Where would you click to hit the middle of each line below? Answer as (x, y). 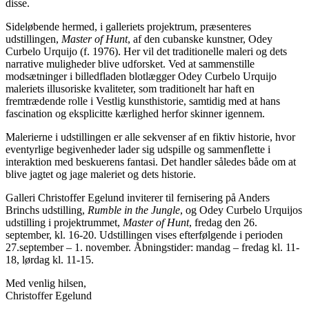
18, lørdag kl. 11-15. (50, 260)
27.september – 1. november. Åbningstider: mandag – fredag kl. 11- (152, 248)
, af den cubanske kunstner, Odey (200, 39)
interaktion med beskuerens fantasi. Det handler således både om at (151, 162)
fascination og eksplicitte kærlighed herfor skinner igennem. (135, 114)
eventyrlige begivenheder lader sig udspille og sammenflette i (138, 150)
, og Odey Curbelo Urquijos (241, 210)
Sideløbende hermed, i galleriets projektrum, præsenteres (128, 27)
